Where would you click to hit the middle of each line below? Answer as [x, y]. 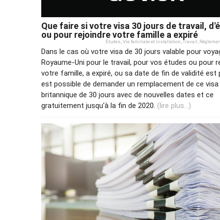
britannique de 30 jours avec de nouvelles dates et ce [127, 95]
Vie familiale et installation [152, 42]
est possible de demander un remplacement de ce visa [130, 84]
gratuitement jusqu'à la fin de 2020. [99, 106]
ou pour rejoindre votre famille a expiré [120, 35]
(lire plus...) [174, 106]
